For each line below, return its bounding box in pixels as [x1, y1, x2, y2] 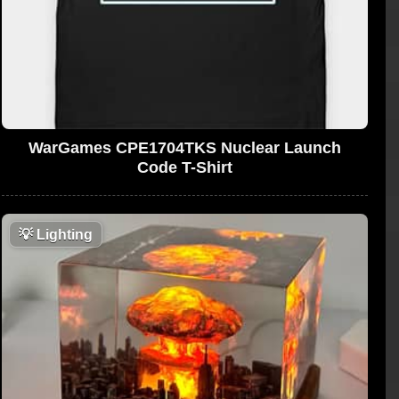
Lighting [32, 226, 93, 242]
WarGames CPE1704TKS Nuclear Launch [28, 138, 341, 157]
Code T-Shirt [136, 158, 232, 176]
